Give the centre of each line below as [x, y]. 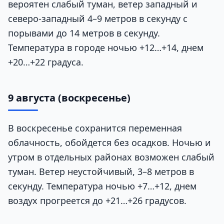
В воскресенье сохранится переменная [95, 128]
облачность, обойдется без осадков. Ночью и [109, 142]
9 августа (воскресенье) [69, 97]
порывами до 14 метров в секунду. [84, 33]
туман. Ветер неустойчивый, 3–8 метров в [101, 171]
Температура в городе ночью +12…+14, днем [106, 47]
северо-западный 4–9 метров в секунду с [98, 18]
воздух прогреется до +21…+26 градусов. [97, 200]
